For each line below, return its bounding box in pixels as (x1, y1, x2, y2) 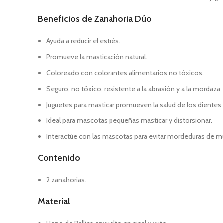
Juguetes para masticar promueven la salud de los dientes (46, 100, 221, 109)
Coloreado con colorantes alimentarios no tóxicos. (46, 68, 204, 77)
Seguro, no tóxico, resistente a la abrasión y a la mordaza (46, 84, 220, 93)
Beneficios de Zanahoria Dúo (38, 13, 152, 24)
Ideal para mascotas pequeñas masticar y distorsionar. (46, 116, 212, 125)
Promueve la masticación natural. (46, 52, 147, 61)
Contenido (38, 152, 80, 163)
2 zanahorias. (46, 175, 86, 184)
